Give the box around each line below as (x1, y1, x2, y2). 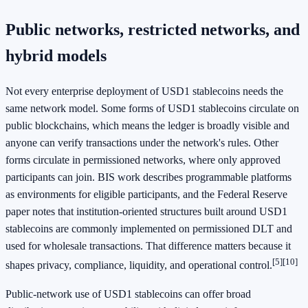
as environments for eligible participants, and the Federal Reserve (5, 188, 287, 201)
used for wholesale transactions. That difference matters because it (5, 240, 291, 252)
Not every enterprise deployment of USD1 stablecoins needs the (5, 85, 283, 98)
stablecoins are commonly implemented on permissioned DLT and (5, 223, 292, 235)
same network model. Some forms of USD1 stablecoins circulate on (5, 102, 299, 115)
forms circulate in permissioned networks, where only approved (5, 154, 280, 166)
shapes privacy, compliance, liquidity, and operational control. (5, 259, 272, 272)
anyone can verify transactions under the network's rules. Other (5, 137, 278, 149)
